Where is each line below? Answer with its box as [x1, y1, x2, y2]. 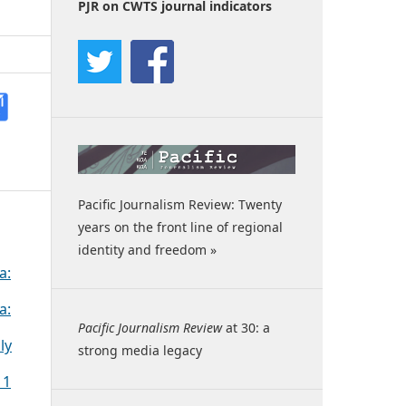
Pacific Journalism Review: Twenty [78, 196, 282, 214]
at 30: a [222, 319, 270, 337]
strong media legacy [78, 342, 202, 360]
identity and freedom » [78, 241, 217, 259]
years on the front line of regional [78, 218, 283, 237]
